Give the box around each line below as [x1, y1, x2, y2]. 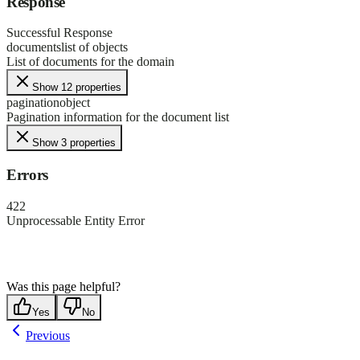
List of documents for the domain [6, 55, 174, 69]
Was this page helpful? [6, 279, 121, 293]
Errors [6, 166, 48, 184]
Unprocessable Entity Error [6, 213, 145, 227]
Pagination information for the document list [6, 110, 229, 125]
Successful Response [6, 26, 112, 40]
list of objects [61, 40, 128, 55]
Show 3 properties [32, 137, 116, 149]
